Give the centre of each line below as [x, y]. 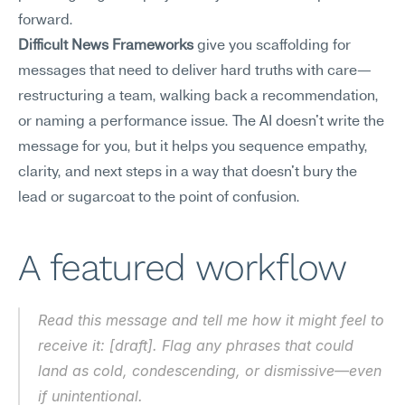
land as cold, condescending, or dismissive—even [210, 371]
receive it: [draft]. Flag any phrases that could [196, 345]
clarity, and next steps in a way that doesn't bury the [188, 173]
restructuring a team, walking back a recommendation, [198, 97]
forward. [46, 21]
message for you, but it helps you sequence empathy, [193, 147]
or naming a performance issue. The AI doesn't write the [201, 122]
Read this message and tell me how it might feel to [211, 320]
